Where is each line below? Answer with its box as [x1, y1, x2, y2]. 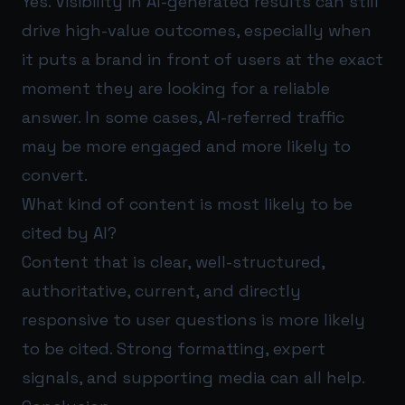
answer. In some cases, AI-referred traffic [22, 106, 344, 127]
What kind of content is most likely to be [22, 193, 353, 214]
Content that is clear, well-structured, [22, 250, 325, 272]
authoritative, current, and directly [22, 279, 301, 301]
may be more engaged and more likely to [22, 135, 351, 156]
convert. [22, 164, 88, 185]
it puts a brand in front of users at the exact [22, 48, 383, 70]
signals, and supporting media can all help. [22, 366, 365, 388]
